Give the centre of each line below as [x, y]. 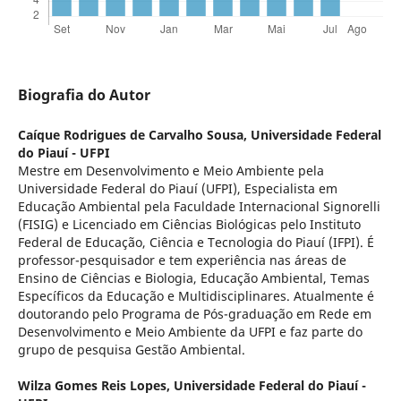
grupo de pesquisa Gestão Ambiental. [131, 349]
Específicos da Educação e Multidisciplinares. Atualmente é [196, 295]
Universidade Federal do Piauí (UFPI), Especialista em [177, 188]
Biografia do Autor [84, 94]
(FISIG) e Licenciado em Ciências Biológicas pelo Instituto [189, 224]
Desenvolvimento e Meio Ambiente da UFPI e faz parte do [190, 331]
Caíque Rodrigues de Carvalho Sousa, [134, 134]
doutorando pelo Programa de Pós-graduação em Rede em [194, 313]
